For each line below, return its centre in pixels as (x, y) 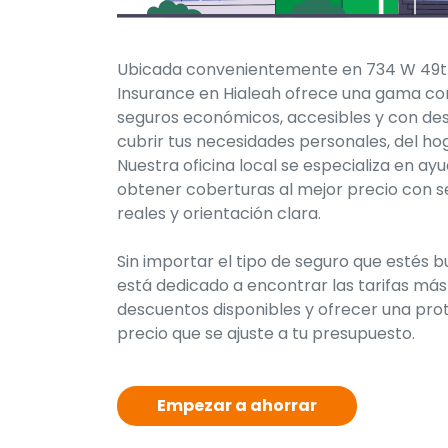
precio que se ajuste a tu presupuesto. (266, 333)
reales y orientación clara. (219, 213)
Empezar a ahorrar (237, 405)
